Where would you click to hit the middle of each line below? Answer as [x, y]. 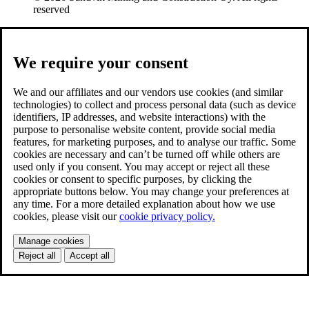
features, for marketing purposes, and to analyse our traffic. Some [154, 141]
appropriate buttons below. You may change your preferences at [151, 191]
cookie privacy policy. [167, 216]
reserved [51, 9]
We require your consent [101, 62]
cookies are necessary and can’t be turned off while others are [147, 154]
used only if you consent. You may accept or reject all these [141, 166]
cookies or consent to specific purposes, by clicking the [132, 179]
